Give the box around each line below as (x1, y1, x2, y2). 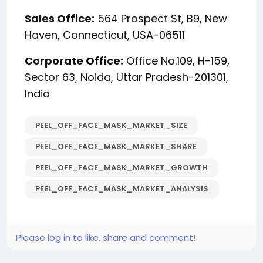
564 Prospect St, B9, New (95, 11, 227, 26)
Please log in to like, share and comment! (16, 231, 195, 244)
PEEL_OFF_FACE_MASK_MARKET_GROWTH (35, 162, 208, 174)
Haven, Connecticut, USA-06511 (25, 28, 185, 43)
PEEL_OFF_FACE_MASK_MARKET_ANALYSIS (35, 183, 208, 195)
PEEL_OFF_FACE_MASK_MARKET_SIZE (35, 120, 187, 131)
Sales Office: (25, 11, 95, 26)
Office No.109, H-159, (123, 53, 230, 69)
